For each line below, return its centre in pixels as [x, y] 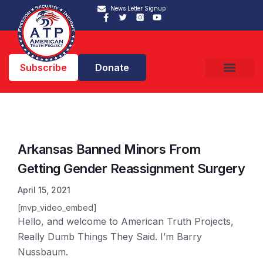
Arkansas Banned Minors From [109, 149]
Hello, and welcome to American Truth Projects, [126, 221]
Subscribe [43, 68]
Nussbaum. [43, 252]
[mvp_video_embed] [57, 208]
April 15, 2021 [44, 190]
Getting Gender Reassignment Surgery [131, 168]
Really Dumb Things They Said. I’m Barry [110, 237]
